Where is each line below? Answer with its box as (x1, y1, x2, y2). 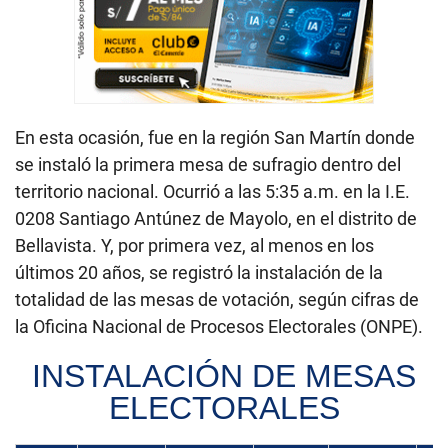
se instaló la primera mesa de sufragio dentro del (15, 153, 401, 175)
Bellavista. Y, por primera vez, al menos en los (15, 234, 374, 256)
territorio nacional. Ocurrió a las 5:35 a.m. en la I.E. (15, 180, 410, 202)
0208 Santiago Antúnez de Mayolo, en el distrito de (15, 207, 417, 229)
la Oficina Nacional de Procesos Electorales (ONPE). (15, 315, 423, 337)
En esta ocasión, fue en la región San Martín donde (15, 126, 415, 148)
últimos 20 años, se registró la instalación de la (15, 261, 383, 283)
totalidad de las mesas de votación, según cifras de (15, 288, 419, 310)
